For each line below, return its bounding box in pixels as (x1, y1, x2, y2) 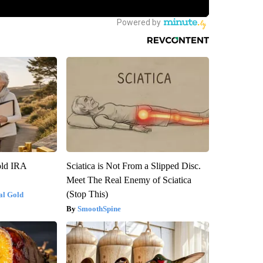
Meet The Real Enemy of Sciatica (66, 175, 191, 186)
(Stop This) (66, 189, 108, 200)
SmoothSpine (77, 204, 121, 214)
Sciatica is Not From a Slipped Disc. (66, 161, 201, 171)
